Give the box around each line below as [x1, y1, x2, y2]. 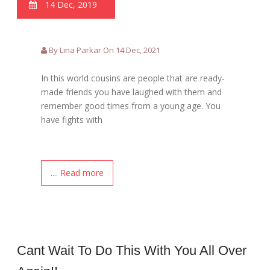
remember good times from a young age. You [41, 99, 221, 111]
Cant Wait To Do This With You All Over [17, 242, 247, 258]
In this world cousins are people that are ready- [41, 72, 225, 84]
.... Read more [51, 166, 104, 178]
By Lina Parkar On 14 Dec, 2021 [47, 44, 161, 55]
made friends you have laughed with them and [41, 86, 222, 98]
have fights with [41, 113, 103, 125]
